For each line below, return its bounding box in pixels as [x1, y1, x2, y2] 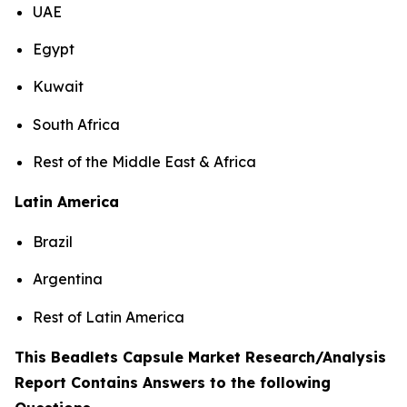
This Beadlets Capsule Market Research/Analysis [15, 347, 386, 366]
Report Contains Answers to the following [15, 372, 331, 392]
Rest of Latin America [33, 307, 184, 326]
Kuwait [33, 77, 84, 96]
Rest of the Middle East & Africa [33, 152, 256, 171]
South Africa [33, 114, 120, 134]
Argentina [33, 270, 103, 289]
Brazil [33, 232, 73, 251]
